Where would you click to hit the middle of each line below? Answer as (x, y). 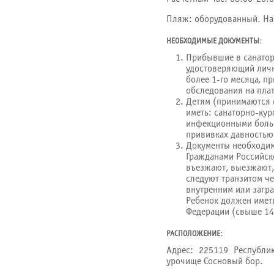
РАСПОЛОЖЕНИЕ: (194, 234)
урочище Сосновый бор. (215, 261)
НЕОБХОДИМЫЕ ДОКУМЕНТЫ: (214, 41)
